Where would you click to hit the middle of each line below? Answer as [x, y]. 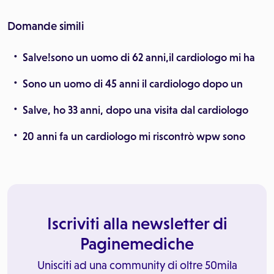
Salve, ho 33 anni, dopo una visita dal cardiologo [135, 110]
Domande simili [46, 26]
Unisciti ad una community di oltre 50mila [137, 265]
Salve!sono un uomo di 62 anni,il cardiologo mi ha [139, 57]
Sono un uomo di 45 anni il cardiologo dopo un [133, 84]
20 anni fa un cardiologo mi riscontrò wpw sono [134, 136]
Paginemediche [137, 243]
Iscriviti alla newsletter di [137, 223]
